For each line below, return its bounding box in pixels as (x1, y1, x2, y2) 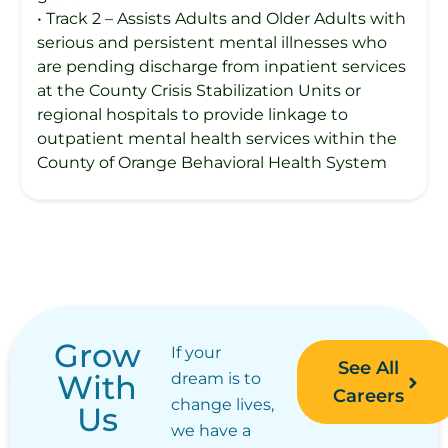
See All (338, 356, 400, 379)
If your (170, 342, 221, 362)
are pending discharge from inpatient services (37, 56, 406, 76)
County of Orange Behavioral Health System (37, 152, 387, 172)
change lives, (170, 394, 274, 414)
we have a (170, 420, 251, 440)
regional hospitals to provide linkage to (37, 104, 348, 124)
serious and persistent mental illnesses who (37, 32, 387, 52)
